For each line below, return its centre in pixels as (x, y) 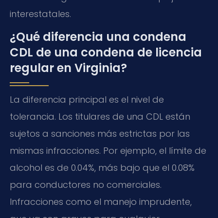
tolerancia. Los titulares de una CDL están (100, 116)
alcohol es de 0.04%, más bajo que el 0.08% (102, 167)
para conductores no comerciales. (86, 184)
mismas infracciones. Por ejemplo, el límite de (108, 150)
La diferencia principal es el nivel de (87, 99)
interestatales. (40, 14)
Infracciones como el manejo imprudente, (101, 201)
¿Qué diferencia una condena (98, 36)
